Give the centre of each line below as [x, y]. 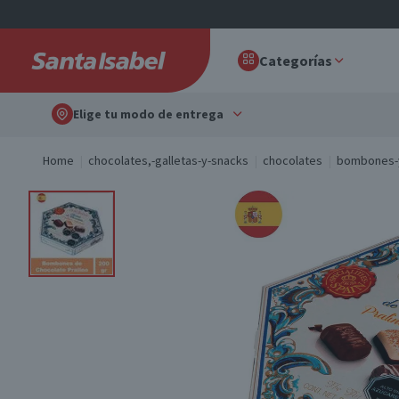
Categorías [296, 61]
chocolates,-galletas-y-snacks [168, 160]
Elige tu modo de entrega [148, 114]
